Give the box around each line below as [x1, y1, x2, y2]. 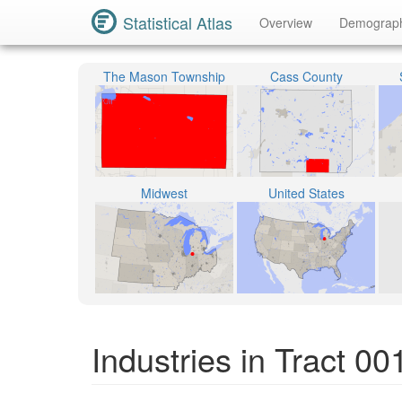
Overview [259, 13, 312, 31]
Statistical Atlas [123, 11, 232, 34]
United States [267, 184, 345, 202]
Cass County [269, 67, 343, 85]
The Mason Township [103, 67, 225, 85]
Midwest [141, 184, 188, 202]
